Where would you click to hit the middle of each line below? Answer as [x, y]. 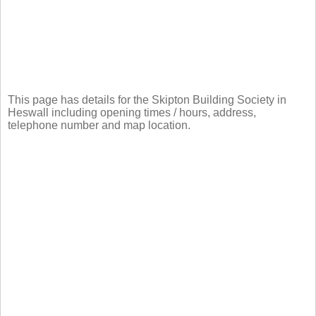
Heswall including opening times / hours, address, [132, 112]
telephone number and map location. [99, 125]
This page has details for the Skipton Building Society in [147, 99]
